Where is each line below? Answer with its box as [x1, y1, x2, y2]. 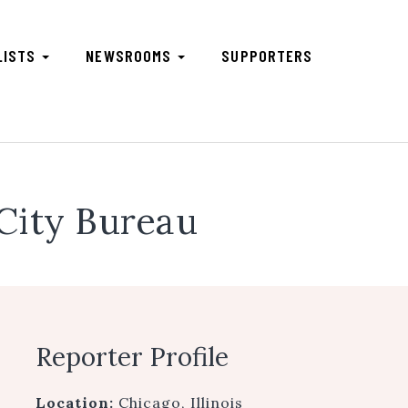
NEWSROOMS [86, 46, 177, 66]
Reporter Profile [36, 341, 229, 373]
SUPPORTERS [221, 46, 313, 66]
